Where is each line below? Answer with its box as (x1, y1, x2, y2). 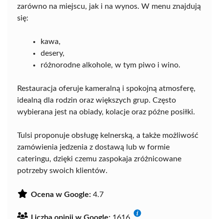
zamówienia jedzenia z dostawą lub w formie (17, 143, 170, 152)
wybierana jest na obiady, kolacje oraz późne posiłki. (17, 108, 195, 116)
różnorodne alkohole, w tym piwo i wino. (41, 61, 180, 69)
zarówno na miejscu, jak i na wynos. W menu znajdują (17, 2, 201, 11)
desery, (41, 49, 65, 58)
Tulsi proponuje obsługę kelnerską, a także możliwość (17, 131, 198, 140)
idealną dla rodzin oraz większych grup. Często (17, 96, 176, 105)
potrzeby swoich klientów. (17, 167, 108, 175)
